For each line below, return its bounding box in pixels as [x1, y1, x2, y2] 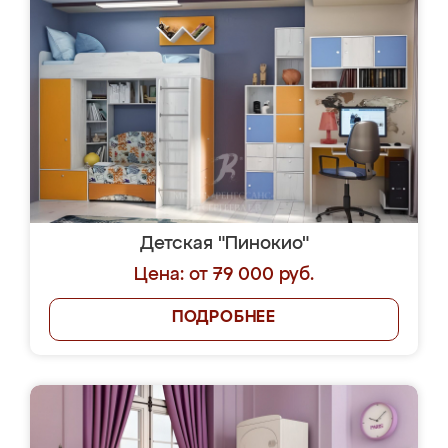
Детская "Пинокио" [139, 235, 309, 253]
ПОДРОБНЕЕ [171, 310, 277, 326]
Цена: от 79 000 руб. [134, 266, 314, 284]
